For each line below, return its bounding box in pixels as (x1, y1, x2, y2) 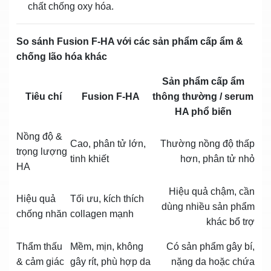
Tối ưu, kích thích (70, 193, 144, 204)
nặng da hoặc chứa (171, 256, 255, 267)
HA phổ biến (174, 106, 232, 117)
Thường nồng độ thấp (160, 138, 255, 149)
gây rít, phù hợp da (70, 256, 151, 267)
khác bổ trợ (206, 216, 255, 227)
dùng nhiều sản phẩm (162, 201, 255, 212)
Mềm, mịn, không (70, 241, 143, 252)
